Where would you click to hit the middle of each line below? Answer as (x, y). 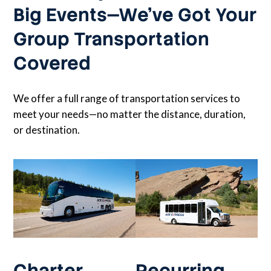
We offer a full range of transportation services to (127, 98)
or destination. (47, 129)
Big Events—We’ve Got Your (135, 15)
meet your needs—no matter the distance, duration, (130, 114)
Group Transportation (112, 39)
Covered (52, 63)
